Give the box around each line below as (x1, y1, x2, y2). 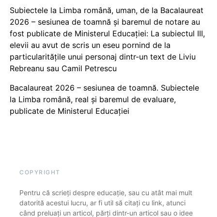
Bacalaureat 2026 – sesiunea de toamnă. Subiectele (10, 83, 199, 93)
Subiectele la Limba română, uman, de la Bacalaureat (10, 5, 203, 15)
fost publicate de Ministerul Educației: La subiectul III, (10, 29, 205, 38)
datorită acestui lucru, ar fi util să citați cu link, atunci (19, 199, 186, 207)
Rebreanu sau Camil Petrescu (10, 63, 117, 73)
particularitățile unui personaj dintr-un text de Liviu (10, 52, 196, 62)
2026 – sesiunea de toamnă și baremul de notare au (10, 17, 200, 27)
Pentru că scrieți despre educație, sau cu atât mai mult (19, 188, 192, 197)
